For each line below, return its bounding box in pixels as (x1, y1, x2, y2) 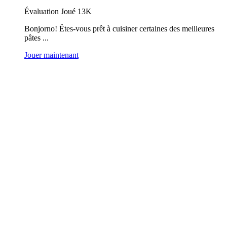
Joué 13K (61, 7, 92, 16)
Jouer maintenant (24, 51, 79, 59)
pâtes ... (24, 33, 49, 42)
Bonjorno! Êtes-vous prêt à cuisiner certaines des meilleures (24, 24, 214, 33)
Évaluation (24, 7, 61, 16)
